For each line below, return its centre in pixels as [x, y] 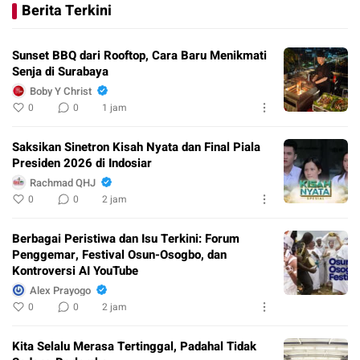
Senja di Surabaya [60, 72]
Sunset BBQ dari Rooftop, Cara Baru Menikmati [139, 56]
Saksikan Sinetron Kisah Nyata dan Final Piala [136, 147]
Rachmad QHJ [63, 182]
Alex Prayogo [60, 290]
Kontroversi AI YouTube [75, 271]
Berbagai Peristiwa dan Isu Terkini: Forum [126, 239]
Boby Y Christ [61, 91]
